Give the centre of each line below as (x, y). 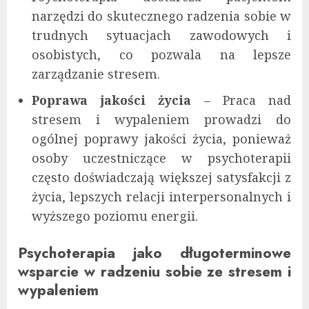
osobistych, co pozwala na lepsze (161, 55)
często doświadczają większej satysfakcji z (161, 178)
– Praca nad (241, 100)
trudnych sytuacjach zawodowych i (161, 36)
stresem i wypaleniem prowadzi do (161, 120)
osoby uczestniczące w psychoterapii (161, 158)
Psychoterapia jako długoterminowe (154, 253)
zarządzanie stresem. (96, 74)
